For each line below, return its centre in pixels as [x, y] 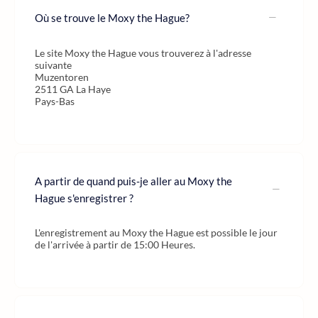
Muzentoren [62, 77]
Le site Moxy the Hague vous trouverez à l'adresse [143, 53]
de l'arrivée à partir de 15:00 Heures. [115, 245]
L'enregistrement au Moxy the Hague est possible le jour [156, 232]
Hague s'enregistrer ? [84, 198]
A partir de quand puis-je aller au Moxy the [133, 181]
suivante [53, 65]
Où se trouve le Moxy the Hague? [112, 17]
